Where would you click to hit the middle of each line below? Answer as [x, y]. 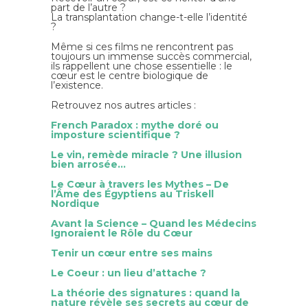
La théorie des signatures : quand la [145, 293]
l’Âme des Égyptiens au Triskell [132, 194]
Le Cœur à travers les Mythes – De [140, 184]
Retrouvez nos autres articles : [125, 105]
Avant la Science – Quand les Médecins [154, 223]
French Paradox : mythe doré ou [135, 125]
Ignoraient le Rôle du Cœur [122, 233]
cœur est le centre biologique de [130, 75]
